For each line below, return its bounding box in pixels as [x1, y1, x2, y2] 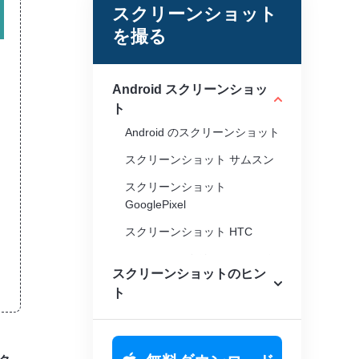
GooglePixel [125, 198, 186, 211]
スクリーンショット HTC [125, 225, 252, 238]
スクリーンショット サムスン [125, 153, 274, 166]
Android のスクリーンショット [125, 126, 280, 139]
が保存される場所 [125, 270, 215, 283]
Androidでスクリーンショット [125, 252, 276, 265]
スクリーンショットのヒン [112, 267, 266, 280]
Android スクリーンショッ [112, 83, 268, 96]
